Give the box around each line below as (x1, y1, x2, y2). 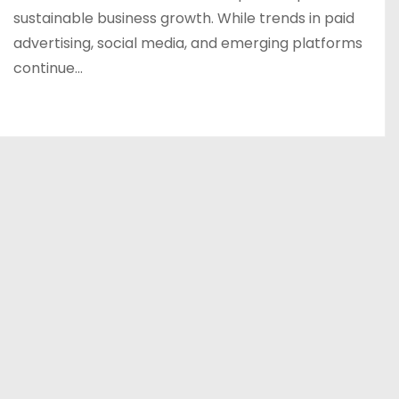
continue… (13, 58, 83, 78)
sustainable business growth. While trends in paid (13, 8, 354, 28)
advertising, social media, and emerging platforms (13, 33, 362, 53)
